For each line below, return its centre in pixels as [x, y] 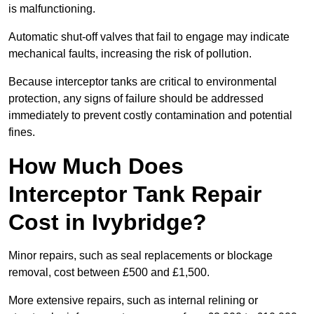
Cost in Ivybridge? [108, 223]
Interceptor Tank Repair [135, 194]
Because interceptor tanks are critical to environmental [143, 82]
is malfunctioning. [53, 9]
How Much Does [96, 166]
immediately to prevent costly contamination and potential [150, 116]
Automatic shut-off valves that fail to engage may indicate [149, 37]
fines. [22, 132]
